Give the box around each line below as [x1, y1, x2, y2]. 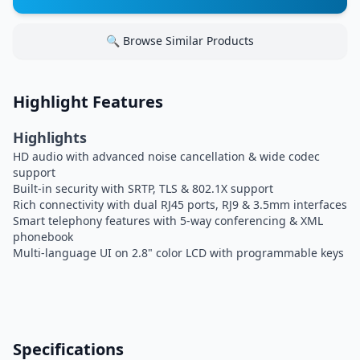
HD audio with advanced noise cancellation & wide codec [13, 149, 320, 164]
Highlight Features [13, 91, 163, 112]
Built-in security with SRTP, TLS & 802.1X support [13, 181, 273, 196]
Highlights [13, 128, 87, 147]
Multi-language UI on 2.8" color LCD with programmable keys [13, 245, 344, 260]
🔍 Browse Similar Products [106, 33, 254, 48]
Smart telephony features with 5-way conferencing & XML [13, 213, 323, 228]
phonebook [13, 229, 73, 244]
